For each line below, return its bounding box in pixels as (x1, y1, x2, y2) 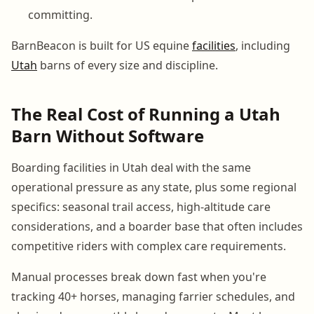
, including (235, 37, 290, 53)
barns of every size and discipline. (37, 57, 218, 73)
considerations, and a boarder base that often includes (11, 218, 303, 234)
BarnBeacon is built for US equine (11, 37, 192, 53)
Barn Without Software (11, 123, 204, 147)
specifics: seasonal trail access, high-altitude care (11, 198, 271, 214)
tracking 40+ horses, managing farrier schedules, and (11, 288, 295, 304)
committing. (28, 6, 93, 22)
